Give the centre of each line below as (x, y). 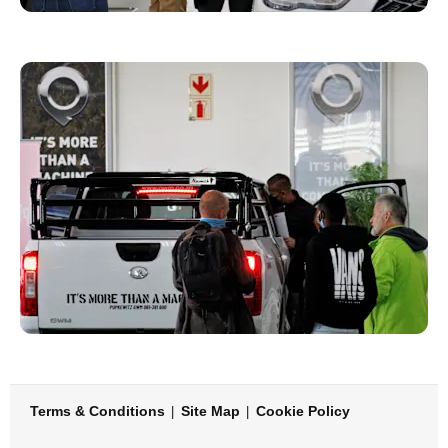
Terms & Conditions (97, 410)
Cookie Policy (303, 410)
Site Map (210, 410)
